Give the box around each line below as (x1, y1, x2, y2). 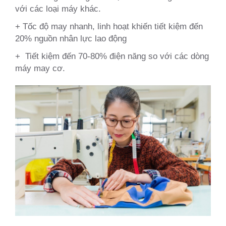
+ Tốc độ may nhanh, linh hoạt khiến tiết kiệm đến (15, 21, 203, 31)
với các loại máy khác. (15, 3, 101, 14)
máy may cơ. (15, 63, 65, 73)
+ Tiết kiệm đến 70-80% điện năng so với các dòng (15, 50, 209, 61)
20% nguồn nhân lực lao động (15, 33, 127, 43)
